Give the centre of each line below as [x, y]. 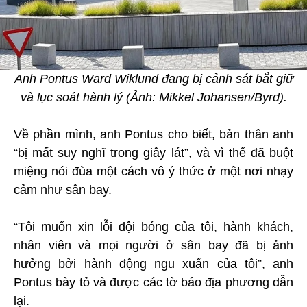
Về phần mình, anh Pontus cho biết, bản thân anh [153, 135]
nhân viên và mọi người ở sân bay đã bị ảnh [153, 246]
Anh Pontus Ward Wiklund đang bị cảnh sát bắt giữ [153, 79]
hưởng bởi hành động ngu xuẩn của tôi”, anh [153, 264]
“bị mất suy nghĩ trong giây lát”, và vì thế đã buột [153, 153]
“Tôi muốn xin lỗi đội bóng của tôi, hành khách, [153, 227]
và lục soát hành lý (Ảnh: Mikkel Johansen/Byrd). [153, 98]
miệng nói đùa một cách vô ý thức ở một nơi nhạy [153, 172]
